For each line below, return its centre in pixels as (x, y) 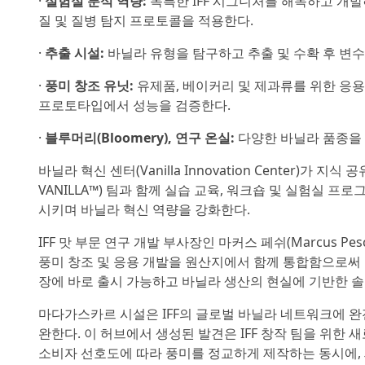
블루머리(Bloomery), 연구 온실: (140, 138)
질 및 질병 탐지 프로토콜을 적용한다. (146, 20)
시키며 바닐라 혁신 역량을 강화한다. (144, 209)
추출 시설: (75, 53)
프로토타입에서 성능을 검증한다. (134, 105)
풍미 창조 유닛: (89, 86)
